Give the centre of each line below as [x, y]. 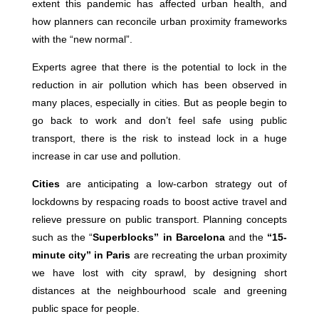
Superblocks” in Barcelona [159, 237]
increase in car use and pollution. [106, 156]
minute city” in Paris [81, 255]
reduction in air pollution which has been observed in [159, 85]
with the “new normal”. [82, 39]
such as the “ [62, 237]
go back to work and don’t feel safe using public [159, 120]
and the [246, 237]
